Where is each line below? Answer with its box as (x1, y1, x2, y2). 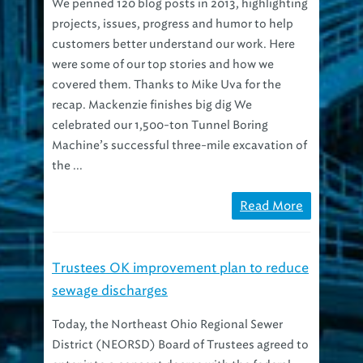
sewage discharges (52, 263, 168, 279)
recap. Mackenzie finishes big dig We (52, 78, 252, 92)
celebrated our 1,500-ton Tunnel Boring (52, 98, 268, 113)
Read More (240, 178, 303, 194)
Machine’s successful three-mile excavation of (52, 118, 307, 133)
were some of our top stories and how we (52, 37, 274, 52)
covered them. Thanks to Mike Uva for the (52, 58, 281, 72)
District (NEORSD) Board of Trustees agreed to (52, 318, 309, 332)
